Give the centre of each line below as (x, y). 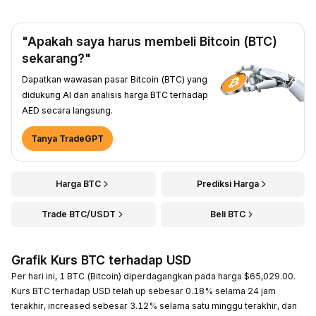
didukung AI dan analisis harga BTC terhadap (115, 95)
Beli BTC (227, 214)
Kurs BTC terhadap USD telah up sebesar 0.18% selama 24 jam (144, 291)
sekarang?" (56, 58)
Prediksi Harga (227, 183)
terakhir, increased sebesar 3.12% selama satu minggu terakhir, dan (154, 305)
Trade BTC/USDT (78, 214)
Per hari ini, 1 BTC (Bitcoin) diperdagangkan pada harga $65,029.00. (153, 276)
